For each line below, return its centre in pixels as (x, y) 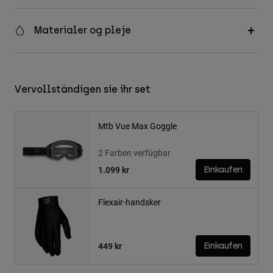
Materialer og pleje (83, 30)
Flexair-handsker (129, 202)
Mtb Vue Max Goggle (137, 126)
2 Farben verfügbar (134, 153)
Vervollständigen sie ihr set (83, 90)
